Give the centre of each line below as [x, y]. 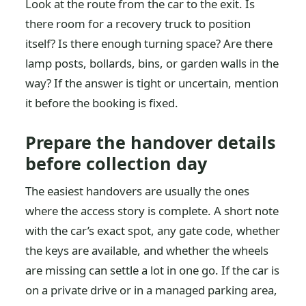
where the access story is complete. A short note [152, 211]
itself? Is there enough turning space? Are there [149, 43]
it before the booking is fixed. [102, 103]
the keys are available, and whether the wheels [147, 250]
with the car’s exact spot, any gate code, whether [153, 231]
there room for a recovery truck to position [138, 24]
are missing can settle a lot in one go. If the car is [153, 270]
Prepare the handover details [151, 142]
